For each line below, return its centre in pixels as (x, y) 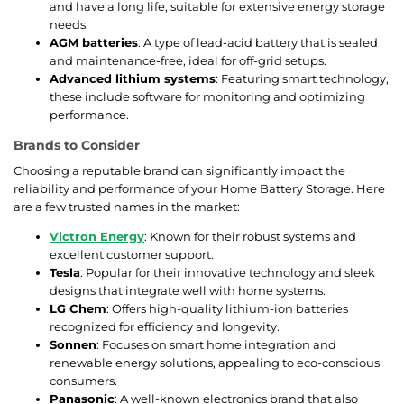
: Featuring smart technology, (302, 78)
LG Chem (78, 308)
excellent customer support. (132, 254)
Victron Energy (97, 236)
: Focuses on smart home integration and (216, 344)
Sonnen (73, 344)
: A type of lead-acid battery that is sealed (258, 42)
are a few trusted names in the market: (127, 206)
